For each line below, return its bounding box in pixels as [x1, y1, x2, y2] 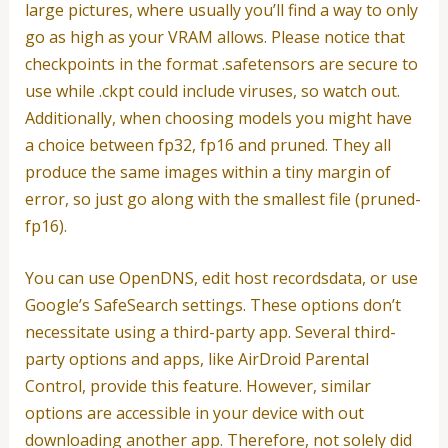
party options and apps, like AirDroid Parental [24, 348, 369, 371]
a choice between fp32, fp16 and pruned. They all [24, 133, 391, 156]
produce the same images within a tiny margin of [24, 160, 391, 183]
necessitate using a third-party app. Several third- [24, 321, 396, 344]
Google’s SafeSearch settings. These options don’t [24, 294, 401, 317]
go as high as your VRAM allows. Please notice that [24, 25, 405, 48]
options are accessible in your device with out [24, 402, 364, 425]
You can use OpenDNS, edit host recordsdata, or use [24, 267, 418, 290]
